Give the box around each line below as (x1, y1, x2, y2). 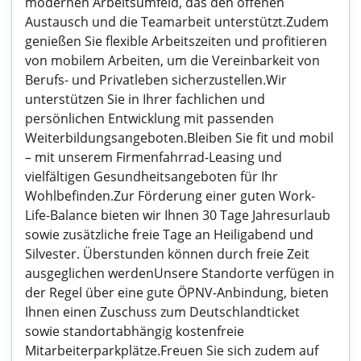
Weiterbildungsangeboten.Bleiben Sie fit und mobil (25, 129, 334, 147)
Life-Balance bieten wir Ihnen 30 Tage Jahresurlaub (25, 206, 330, 224)
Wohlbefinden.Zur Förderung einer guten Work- (25, 187, 315, 205)
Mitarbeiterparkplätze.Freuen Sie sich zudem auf (25, 342, 318, 359)
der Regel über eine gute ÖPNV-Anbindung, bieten (25, 284, 329, 301)
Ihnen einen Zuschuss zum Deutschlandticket (25, 303, 300, 321)
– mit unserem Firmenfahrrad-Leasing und (25, 148, 282, 166)
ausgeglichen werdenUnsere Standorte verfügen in (25, 264, 334, 282)
